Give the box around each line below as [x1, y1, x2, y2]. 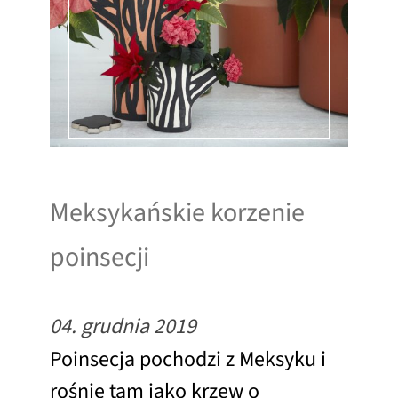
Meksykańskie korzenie [50, 193, 305, 232]
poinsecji [50, 237, 149, 276]
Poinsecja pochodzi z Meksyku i [50, 343, 326, 375]
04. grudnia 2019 [50, 310, 196, 342]
